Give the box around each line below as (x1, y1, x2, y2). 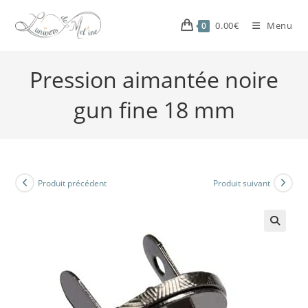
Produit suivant (212, 177, 270, 189)
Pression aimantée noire (30, 65, 278, 94)
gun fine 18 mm (73, 95, 235, 124)
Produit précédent (38, 177, 107, 189)
